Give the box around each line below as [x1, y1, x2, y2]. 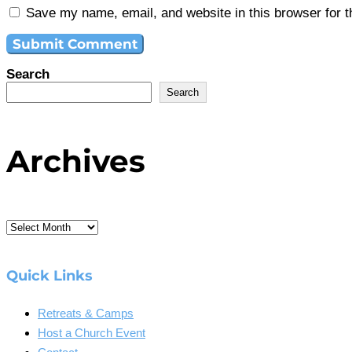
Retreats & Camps [38, 306, 134, 321]
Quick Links [6, 267, 93, 285]
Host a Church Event [38, 326, 145, 340]
